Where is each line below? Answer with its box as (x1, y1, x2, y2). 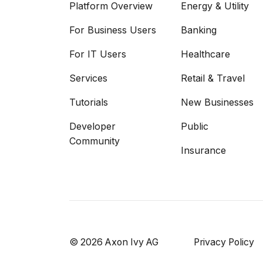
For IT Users (69, 48, 126, 60)
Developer (69, 120, 116, 133)
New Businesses (181, 96, 254, 109)
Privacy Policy (194, 236, 254, 248)
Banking (181, 24, 217, 36)
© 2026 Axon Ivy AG (69, 236, 159, 248)
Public (181, 120, 208, 133)
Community (69, 135, 120, 147)
